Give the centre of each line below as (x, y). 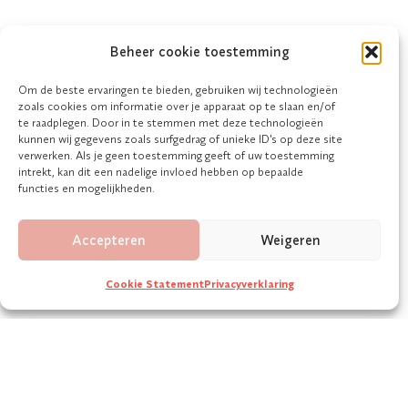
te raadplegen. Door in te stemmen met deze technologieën (171, 122)
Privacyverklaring (249, 284)
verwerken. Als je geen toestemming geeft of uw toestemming (176, 155)
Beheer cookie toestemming (199, 51)
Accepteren (109, 240)
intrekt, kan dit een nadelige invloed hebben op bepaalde (161, 172)
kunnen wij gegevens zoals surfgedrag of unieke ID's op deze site (180, 139)
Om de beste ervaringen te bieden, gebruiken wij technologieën (178, 90)
